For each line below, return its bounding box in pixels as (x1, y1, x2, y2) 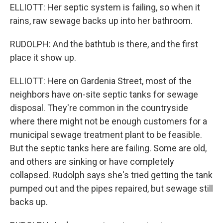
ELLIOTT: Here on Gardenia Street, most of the (10, 76, 192, 86)
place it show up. (10, 52, 76, 63)
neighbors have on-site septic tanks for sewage (10, 89, 198, 100)
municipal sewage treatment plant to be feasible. (10, 129, 202, 140)
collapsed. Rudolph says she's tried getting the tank (10, 170, 213, 180)
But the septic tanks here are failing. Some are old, (10, 143, 207, 153)
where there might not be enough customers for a (10, 116, 207, 126)
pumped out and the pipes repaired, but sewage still (10, 183, 213, 194)
